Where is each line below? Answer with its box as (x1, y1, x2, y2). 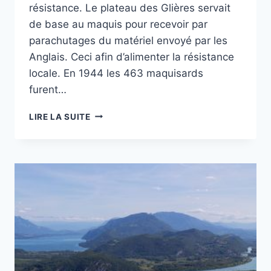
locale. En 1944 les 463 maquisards (29, 67, 203, 79)
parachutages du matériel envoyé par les (29, 34, 227, 47)
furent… (29, 83, 67, 96)
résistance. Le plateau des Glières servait (29, 1, 230, 14)
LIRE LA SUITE (29, 111, 91, 122)
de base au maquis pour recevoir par (29, 18, 207, 30)
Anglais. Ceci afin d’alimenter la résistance (29, 50, 234, 63)
